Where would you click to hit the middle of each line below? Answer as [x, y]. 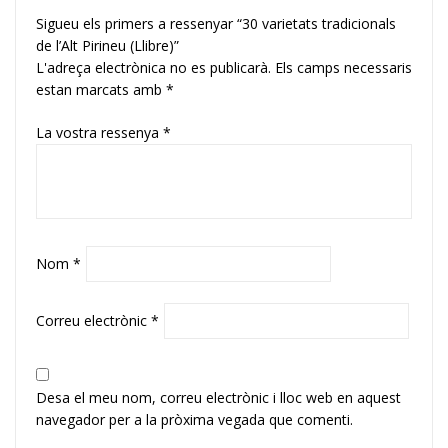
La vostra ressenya [99, 133]
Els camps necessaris [343, 68]
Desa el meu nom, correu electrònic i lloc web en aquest [218, 398]
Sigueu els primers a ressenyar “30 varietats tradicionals [216, 24]
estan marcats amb [101, 90]
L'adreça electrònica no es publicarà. [153, 68]
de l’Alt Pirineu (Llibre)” [107, 46]
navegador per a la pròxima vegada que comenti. [194, 420]
